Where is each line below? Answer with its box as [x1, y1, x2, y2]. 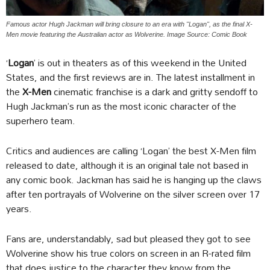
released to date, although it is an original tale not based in [6, 155, 248, 175]
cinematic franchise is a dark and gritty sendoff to [51, 81, 258, 101]
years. [6, 198, 32, 218]
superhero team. [6, 110, 75, 130]
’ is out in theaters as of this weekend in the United [34, 52, 246, 72]
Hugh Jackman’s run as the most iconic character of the [6, 96, 236, 116]
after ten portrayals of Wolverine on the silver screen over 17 [6, 184, 260, 204]
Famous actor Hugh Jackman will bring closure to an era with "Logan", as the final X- [6, 20, 253, 28]
